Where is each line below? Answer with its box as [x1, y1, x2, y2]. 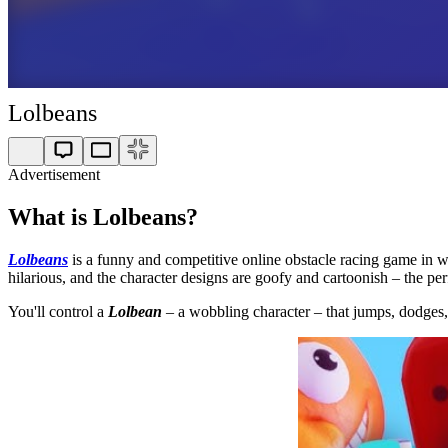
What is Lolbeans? [8, 203, 198, 230]
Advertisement [8, 166, 100, 183]
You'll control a [8, 302, 108, 320]
